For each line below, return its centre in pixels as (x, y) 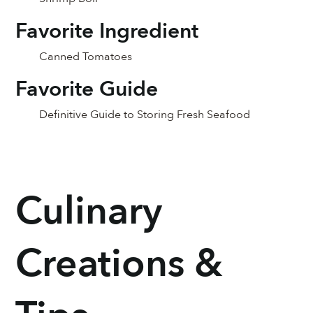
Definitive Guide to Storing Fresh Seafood (145, 114)
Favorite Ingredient (107, 31)
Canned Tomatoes (86, 56)
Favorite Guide (87, 89)
